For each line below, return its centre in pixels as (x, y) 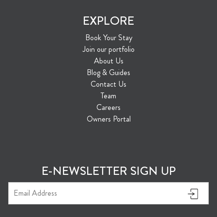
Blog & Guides (108, 73)
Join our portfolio (108, 49)
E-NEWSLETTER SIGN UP (108, 171)
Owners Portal (108, 119)
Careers (108, 108)
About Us (108, 61)
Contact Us (108, 84)
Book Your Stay (108, 38)
